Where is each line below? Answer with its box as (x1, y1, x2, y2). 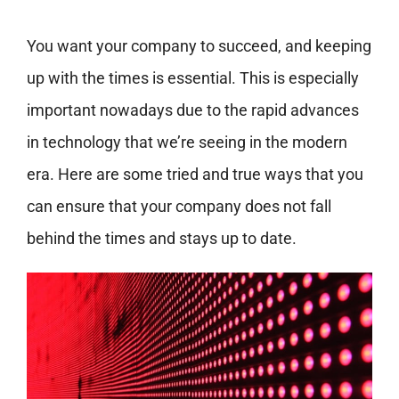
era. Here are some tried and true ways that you (26, 165, 363, 183)
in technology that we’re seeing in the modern (26, 133, 347, 151)
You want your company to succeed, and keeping (26, 37, 371, 55)
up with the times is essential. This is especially (26, 69, 359, 87)
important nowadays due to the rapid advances (26, 101, 359, 119)
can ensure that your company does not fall (26, 197, 331, 216)
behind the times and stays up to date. (26, 229, 297, 248)
